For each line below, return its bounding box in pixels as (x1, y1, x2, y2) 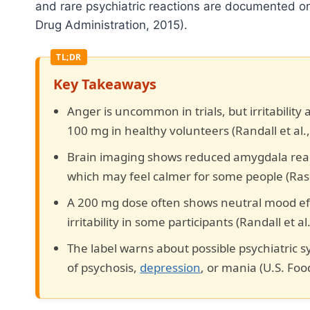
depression (140, 259, 201, 275)
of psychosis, (67, 259, 140, 275)
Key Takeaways (53, 74, 156, 93)
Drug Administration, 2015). (35, 17, 188, 32)
